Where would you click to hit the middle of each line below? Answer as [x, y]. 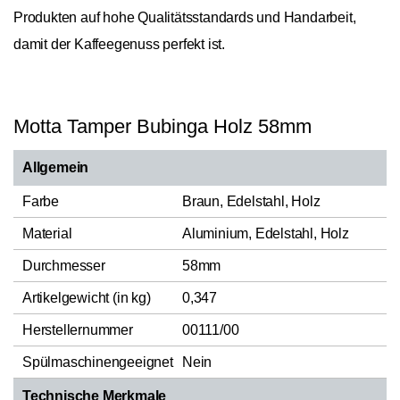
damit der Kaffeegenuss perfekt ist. [120, 45]
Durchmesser [64, 266]
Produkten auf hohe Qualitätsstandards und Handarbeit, [185, 18]
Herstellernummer [78, 330]
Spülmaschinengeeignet [98, 362]
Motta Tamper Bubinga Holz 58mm [162, 127]
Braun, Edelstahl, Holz [251, 202]
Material [47, 234]
